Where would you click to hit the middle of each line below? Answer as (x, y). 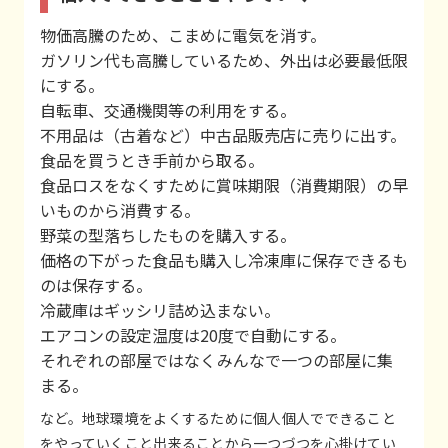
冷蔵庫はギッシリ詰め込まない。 (160, 309)
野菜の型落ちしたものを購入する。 (168, 234)
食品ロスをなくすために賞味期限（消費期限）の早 (224, 184)
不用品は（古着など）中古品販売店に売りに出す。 (223, 134)
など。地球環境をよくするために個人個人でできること (218, 417)
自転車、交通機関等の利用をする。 (168, 109)
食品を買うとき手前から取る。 (152, 159)
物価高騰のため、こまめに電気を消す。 (183, 34)
